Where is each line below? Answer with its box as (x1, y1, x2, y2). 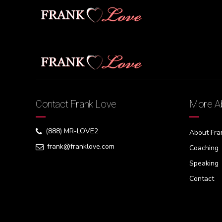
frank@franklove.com (47, 142, 114, 152)
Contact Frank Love (36, 98, 116, 110)
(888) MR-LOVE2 (46, 126, 98, 136)
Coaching (189, 143, 219, 153)
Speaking (189, 158, 219, 168)
